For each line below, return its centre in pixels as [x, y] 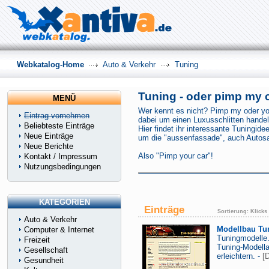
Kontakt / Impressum [61, 156]
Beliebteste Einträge [59, 126]
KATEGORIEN [64, 202]
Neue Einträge [49, 136]
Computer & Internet [59, 230]
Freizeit [37, 240]
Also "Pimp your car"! [178, 156]
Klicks [259, 211]
